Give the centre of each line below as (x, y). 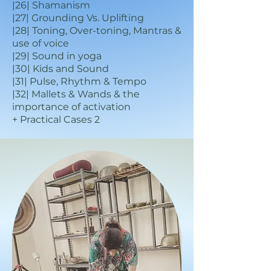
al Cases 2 (77, 119)
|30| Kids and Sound (60, 69)
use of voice (41, 43)
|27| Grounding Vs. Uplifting (78, 18)
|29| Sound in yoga (57, 56)
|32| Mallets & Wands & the (76, 94)
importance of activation (71, 107)
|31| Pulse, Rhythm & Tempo (79, 81)
